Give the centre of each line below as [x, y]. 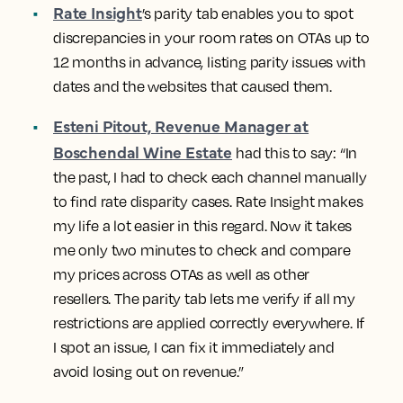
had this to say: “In [295, 153]
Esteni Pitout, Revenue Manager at [181, 125]
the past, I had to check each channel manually [210, 177]
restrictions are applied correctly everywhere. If [209, 323]
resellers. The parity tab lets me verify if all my [205, 299]
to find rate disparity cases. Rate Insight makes [208, 201]
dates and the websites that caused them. [193, 86]
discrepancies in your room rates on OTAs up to [211, 38]
